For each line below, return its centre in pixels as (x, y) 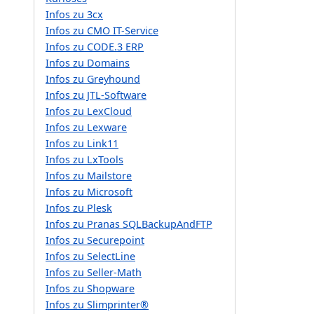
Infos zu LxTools (84, 159)
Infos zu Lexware (86, 127)
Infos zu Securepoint (95, 240)
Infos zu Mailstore (89, 175)
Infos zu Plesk (79, 207)
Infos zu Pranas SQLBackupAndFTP (129, 224)
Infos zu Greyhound (93, 78)
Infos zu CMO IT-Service (102, 30)
